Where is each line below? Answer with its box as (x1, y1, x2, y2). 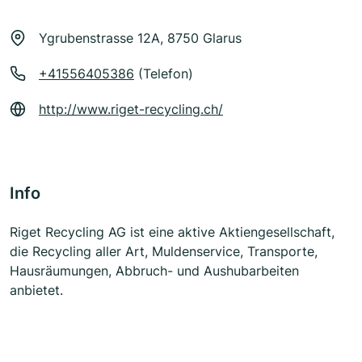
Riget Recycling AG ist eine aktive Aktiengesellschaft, (10, 224, 335, 241)
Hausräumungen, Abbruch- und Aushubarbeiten (10, 263, 299, 280)
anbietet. (10, 282, 63, 299)
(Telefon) (134, 65, 193, 82)
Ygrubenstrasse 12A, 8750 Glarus (39, 30, 242, 47)
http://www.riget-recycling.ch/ (39, 101, 223, 118)
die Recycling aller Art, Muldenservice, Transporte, (10, 243, 318, 260)
